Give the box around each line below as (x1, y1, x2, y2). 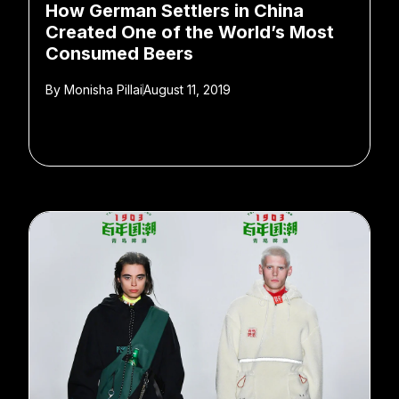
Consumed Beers (45, 42, 193, 64)
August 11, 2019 (143, 81, 231, 97)
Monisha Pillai (61, 81, 142, 97)
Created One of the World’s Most (45, 20, 334, 43)
